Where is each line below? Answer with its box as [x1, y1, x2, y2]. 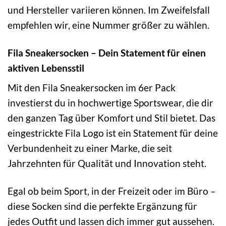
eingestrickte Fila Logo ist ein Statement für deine [8, 127, 218, 139]
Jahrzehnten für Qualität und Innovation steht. [8, 157, 206, 169]
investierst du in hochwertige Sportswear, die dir [8, 97, 213, 109]
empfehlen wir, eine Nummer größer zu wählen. [8, 19, 209, 31]
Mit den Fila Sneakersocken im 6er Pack [8, 82, 176, 94]
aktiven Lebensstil [8, 62, 84, 74]
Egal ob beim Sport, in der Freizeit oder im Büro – [8, 185, 216, 197]
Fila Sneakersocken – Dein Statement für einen [8, 46, 206, 59]
